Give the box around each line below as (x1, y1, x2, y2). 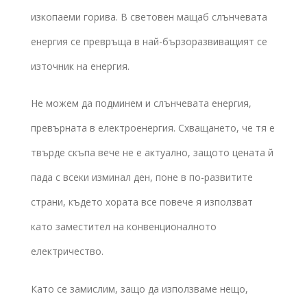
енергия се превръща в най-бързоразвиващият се (31, 35, 267, 49)
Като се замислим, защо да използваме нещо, (31, 282, 248, 295)
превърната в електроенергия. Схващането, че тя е (31, 121, 275, 135)
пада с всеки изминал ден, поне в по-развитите (31, 171, 253, 184)
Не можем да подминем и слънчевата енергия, (31, 97, 251, 110)
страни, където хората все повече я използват (31, 195, 253, 209)
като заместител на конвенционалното (31, 220, 217, 234)
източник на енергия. (31, 60, 130, 73)
